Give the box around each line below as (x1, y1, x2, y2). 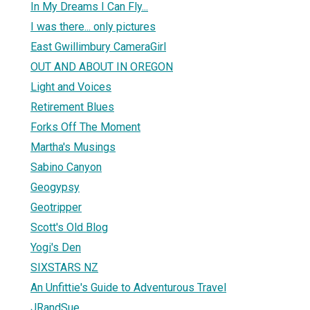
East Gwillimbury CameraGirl (30, 39, 166, 53)
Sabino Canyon (30, 160, 102, 174)
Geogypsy (30, 180, 80, 194)
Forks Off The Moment (30, 120, 140, 134)
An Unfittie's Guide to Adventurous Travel (30, 280, 226, 294)
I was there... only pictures (30, 19, 156, 33)
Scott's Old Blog (30, 220, 108, 234)
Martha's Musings (30, 140, 116, 154)
